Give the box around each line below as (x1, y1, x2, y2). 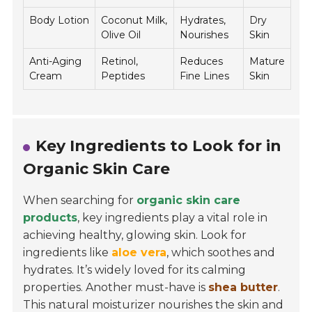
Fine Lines (180, 70, 230, 83)
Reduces (180, 55, 224, 68)
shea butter (208, 281, 279, 295)
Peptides (101, 70, 146, 83)
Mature (249, 55, 286, 68)
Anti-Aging (29, 55, 82, 68)
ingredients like (23, 246, 112, 260)
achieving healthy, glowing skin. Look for (23, 228, 247, 242)
